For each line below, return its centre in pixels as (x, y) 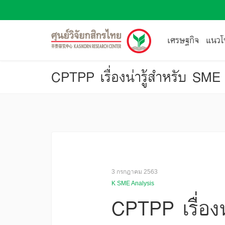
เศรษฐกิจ (183, 40)
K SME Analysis (133, 183)
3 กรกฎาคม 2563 (135, 172)
